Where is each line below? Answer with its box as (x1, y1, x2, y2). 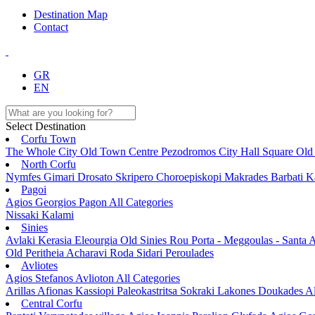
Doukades (258, 284, 305, 297)
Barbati (271, 170, 306, 183)
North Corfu (21, 157, 76, 170)
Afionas (37, 284, 75, 297)
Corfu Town (21, 132, 76, 145)
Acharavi (66, 246, 110, 259)
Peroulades (165, 246, 214, 259)
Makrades (224, 170, 271, 183)
